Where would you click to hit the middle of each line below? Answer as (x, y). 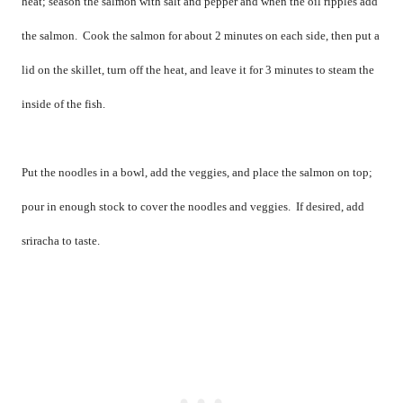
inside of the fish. (63, 104)
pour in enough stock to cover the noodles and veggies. (156, 207)
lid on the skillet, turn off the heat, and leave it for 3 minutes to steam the (198, 70)
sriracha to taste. (61, 241)
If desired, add (330, 207)
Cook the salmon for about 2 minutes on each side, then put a (231, 36)
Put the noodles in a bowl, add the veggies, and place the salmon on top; (197, 173)
